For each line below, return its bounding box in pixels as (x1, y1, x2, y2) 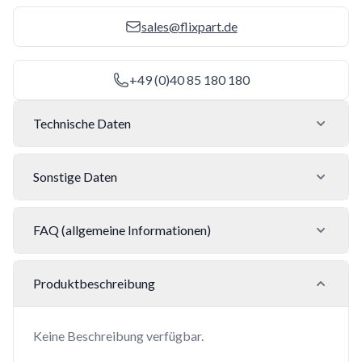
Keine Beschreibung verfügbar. (33, 328, 204, 344)
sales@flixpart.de (141, 19, 238, 35)
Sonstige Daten (33, 169, 117, 185)
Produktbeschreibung (33, 276, 155, 292)
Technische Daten (33, 116, 131, 132)
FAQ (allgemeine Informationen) (33, 222, 211, 238)
